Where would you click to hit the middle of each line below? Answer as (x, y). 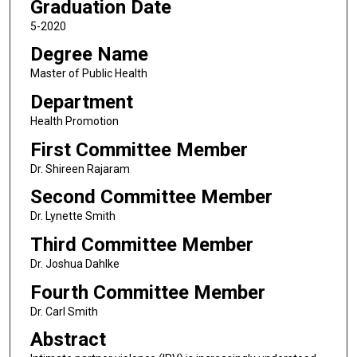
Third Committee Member (141, 244)
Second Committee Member (151, 197)
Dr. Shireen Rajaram (80, 169)
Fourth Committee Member (147, 292)
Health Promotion (74, 121)
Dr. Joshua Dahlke (75, 263)
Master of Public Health (88, 74)
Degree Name (89, 55)
